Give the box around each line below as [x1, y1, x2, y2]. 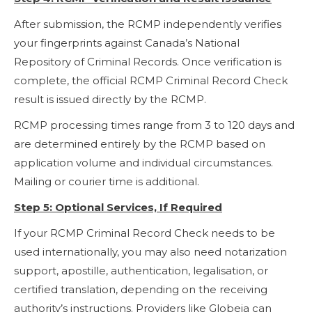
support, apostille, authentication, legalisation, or [14, 263, 268, 277]
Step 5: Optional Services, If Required [14, 200, 222, 214]
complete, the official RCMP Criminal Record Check [14, 73, 288, 87]
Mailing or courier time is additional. [14, 174, 199, 188]
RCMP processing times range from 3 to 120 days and [14, 118, 295, 132]
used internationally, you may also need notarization [14, 244, 287, 258]
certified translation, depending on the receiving [14, 282, 267, 296]
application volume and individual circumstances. [14, 155, 273, 169]
